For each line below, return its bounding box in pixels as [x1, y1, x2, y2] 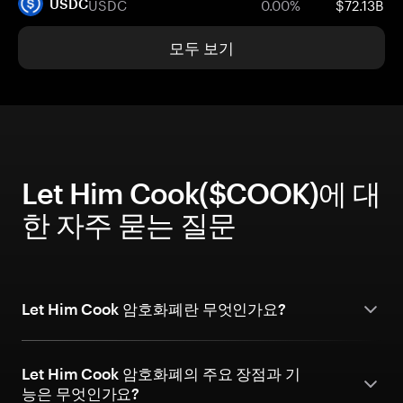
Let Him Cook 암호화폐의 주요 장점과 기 [22, 364, 301, 382]
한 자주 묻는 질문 [22, 208, 237, 241]
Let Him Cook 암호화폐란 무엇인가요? [22, 300, 287, 318]
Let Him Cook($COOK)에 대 [22, 176, 381, 210]
